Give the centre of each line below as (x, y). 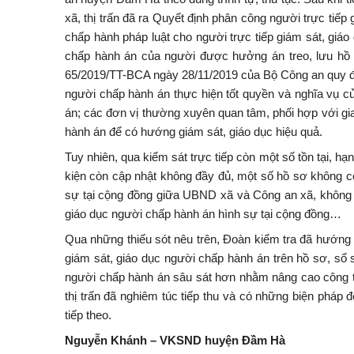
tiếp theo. (88, 315)
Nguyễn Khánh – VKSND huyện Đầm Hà (175, 340)
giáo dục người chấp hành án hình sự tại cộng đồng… (203, 214)
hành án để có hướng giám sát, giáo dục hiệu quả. (194, 132)
